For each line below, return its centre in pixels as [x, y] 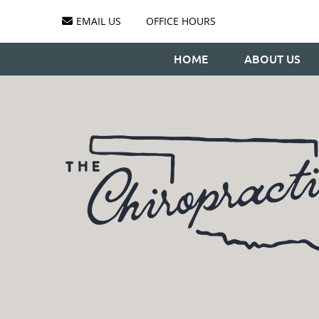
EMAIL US [99, 21]
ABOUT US [272, 59]
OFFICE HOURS [181, 21]
